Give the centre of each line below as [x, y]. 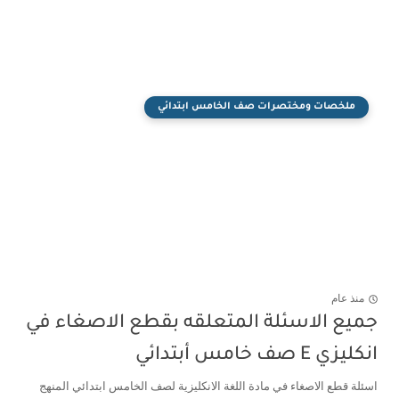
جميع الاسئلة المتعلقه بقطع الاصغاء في [202, 324]
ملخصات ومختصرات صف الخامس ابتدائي [256, 107]
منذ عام [348, 299]
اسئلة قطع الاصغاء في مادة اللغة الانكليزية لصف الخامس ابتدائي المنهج [208, 386]
